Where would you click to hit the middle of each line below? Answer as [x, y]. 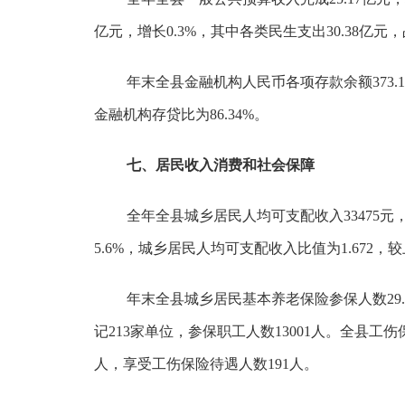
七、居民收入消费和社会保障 [221, 165]
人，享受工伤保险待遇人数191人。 [206, 364]
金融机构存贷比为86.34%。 [181, 114]
